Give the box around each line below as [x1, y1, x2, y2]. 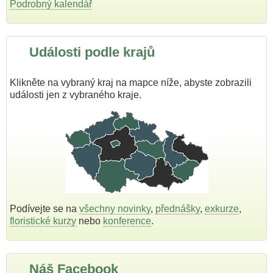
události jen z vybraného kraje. [10, 89, 141, 100]
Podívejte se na [10, 203, 79, 214]
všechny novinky [79, 203, 151, 214]
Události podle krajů [29, 44, 155, 60]
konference [103, 215, 151, 226]
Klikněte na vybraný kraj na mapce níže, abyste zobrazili [10, 77, 252, 88]
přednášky [155, 203, 200, 214]
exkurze [205, 203, 239, 214]
